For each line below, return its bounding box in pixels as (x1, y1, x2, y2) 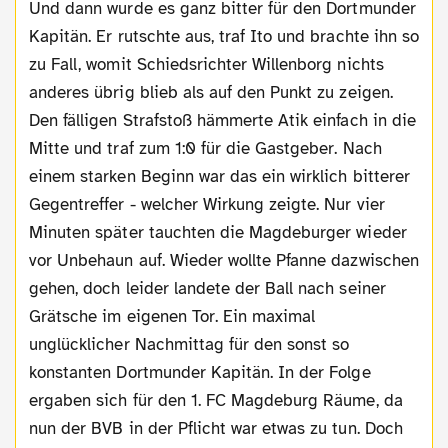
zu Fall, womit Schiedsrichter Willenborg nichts (29, 53, 384, 75)
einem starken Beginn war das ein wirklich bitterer (29, 165, 410, 187)
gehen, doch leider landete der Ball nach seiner (29, 277, 386, 299)
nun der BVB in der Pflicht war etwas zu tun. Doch (29, 417, 403, 439)
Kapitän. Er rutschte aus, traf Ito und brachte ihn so (29, 25, 419, 47)
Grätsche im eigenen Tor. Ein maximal (29, 305, 316, 327)
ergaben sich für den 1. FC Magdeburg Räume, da (29, 389, 403, 411)
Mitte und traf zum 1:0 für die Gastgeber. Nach (29, 137, 382, 159)
